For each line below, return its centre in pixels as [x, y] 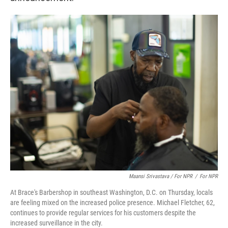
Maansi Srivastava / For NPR [161, 176]
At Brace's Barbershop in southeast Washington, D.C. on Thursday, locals [111, 192]
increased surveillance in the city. [56, 223]
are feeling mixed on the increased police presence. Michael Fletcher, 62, [112, 203]
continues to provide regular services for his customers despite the [103, 213]
